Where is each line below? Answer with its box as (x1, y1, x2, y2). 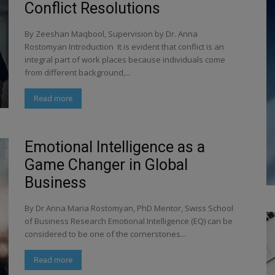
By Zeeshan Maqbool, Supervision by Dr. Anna (25, 28, 198, 39)
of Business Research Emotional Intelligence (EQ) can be (25, 215, 233, 227)
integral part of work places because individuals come (25, 54, 225, 65)
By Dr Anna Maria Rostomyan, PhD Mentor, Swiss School (25, 203, 233, 214)
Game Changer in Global (25, 156, 188, 174)
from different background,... (25, 67, 131, 78)
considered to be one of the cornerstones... (25, 228, 186, 239)
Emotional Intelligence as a (25, 138, 205, 156)
